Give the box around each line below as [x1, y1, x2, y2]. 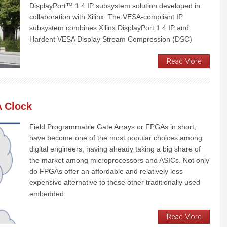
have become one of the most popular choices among [29, 133, 202, 142]
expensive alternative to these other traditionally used [29, 178, 200, 186]
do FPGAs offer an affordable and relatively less [29, 167, 183, 175]
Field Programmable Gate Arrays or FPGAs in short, [29, 122, 196, 131]
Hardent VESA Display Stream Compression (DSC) [29, 34, 192, 43]
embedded [29, 189, 64, 198]
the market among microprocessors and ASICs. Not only [29, 156, 209, 164]
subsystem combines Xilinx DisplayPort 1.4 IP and [29, 23, 189, 32]
